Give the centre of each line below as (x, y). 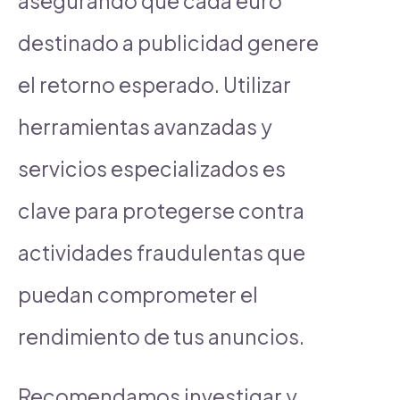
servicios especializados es (152, 168)
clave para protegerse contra (161, 210)
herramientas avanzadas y (145, 126)
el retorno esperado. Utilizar (154, 84)
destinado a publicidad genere (168, 42)
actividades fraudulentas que (162, 252)
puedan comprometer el (138, 294)
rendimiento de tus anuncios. (161, 336)
